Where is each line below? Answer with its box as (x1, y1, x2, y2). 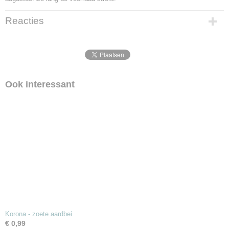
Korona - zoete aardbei (5, 210, 72, 218)
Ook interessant (5, 79, 75, 89)
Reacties (5, 15, 44, 26)
